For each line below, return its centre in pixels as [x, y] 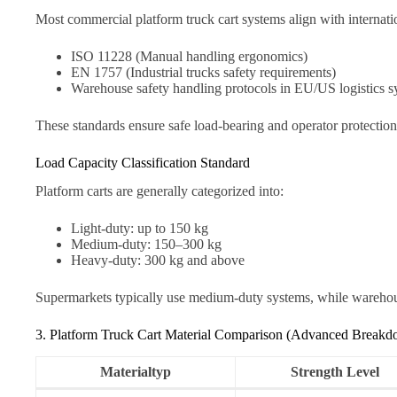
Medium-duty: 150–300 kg [146, 245]
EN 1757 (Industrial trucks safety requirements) [203, 72]
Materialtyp [136, 372]
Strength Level [335, 372]
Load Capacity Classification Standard [143, 162]
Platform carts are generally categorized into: [160, 191]
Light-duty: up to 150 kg [140, 229]
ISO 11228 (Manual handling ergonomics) [189, 56]
